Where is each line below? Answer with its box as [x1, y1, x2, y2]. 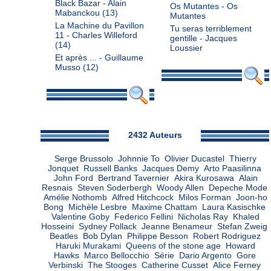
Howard [226, 241, 255, 250]
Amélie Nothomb [44, 193, 107, 202]
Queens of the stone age [126, 241, 221, 250]
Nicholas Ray [178, 212, 228, 221]
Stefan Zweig [217, 222, 267, 231]
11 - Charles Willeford [54, 31, 137, 40]
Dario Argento [179, 251, 232, 260]
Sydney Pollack [79, 222, 137, 231]
